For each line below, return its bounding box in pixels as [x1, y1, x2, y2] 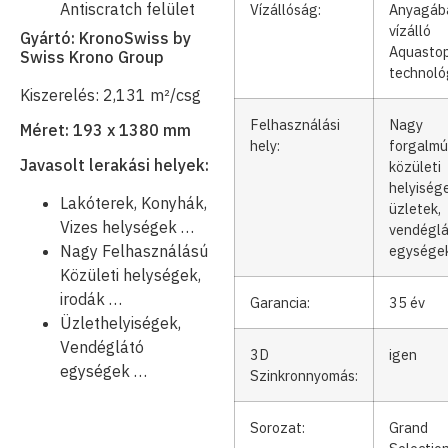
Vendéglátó [60, 336, 144, 357]
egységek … [60, 360, 147, 381]
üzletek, [389, 198, 441, 218]
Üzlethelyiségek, [60, 312, 181, 333]
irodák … [60, 288, 122, 309]
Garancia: [250, 292, 310, 312]
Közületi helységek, [60, 264, 201, 285]
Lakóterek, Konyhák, [60, 192, 207, 213]
